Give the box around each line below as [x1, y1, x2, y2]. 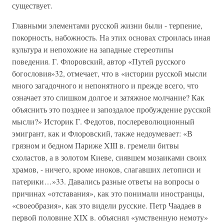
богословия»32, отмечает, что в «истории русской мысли [12, 68, 207, 78]
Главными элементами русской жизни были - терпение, [12, 20, 202, 30]
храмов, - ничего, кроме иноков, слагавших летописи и [12, 164, 201, 174]
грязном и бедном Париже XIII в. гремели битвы [12, 140, 179, 150]
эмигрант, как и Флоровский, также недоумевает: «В [12, 128, 192, 138]
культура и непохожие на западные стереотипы [12, 44, 173, 54]
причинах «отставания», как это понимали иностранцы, [12, 188, 204, 198]
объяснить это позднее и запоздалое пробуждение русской [12, 104, 211, 114]
